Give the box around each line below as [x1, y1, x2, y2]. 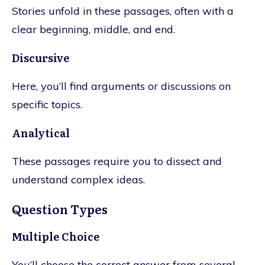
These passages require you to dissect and [12, 154, 222, 168]
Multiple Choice [12, 228, 99, 244]
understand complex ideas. [12, 172, 145, 186]
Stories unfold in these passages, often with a [12, 4, 234, 18]
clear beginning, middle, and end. [12, 22, 175, 36]
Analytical [12, 124, 70, 141]
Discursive [12, 49, 69, 66]
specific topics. [12, 97, 82, 111]
